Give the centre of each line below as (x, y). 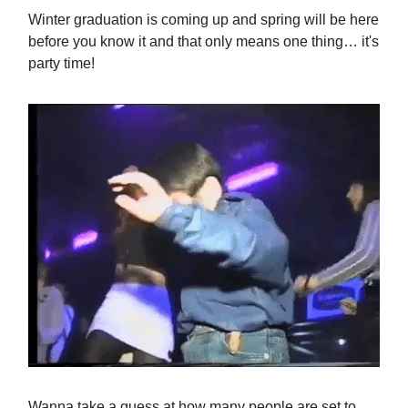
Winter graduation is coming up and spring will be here (204, 19)
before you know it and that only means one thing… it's (204, 41)
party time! (61, 63)
